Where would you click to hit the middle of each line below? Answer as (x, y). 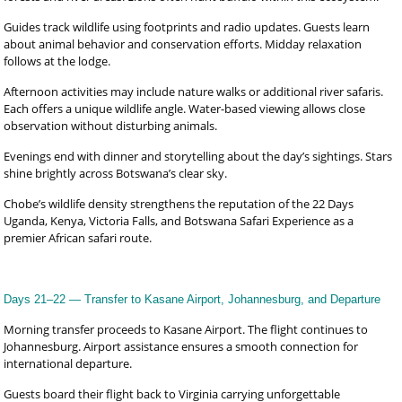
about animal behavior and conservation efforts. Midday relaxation (183, 44)
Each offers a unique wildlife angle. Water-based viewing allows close (185, 109)
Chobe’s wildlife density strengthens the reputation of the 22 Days (179, 204)
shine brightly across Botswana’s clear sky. (116, 173)
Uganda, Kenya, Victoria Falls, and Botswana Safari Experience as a (179, 221)
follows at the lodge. (57, 61)
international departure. (68, 363)
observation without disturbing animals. (111, 126)
